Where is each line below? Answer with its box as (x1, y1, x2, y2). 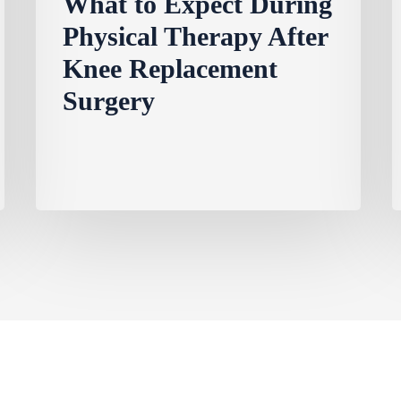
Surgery (63, 86, 156, 116)
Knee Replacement (63, 54, 278, 84)
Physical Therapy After (63, 21, 328, 52)
